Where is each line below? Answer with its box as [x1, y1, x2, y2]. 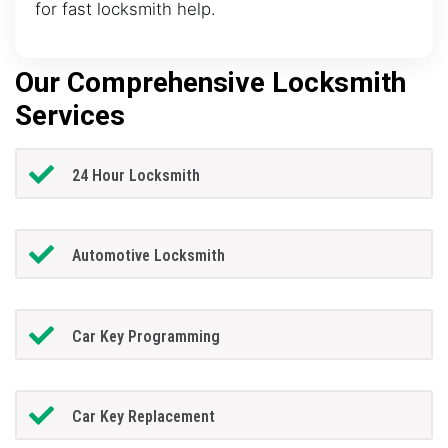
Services [15, 99, 125, 133]
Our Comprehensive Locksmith [15, 66, 406, 100]
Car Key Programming [71, 326, 220, 346]
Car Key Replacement [71, 407, 215, 427]
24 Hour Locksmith [71, 165, 200, 185]
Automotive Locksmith [71, 246, 225, 266]
